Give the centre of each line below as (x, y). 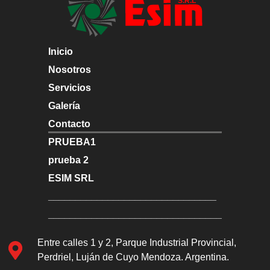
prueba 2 (68, 160)
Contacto (69, 124)
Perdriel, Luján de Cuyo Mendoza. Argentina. (133, 257)
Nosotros (70, 70)
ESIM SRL (71, 178)
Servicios (70, 88)
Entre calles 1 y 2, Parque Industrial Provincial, (137, 243)
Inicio (61, 52)
